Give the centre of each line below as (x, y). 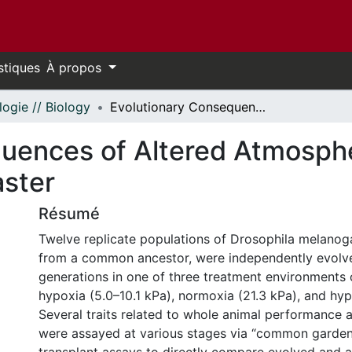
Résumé (69, 214)
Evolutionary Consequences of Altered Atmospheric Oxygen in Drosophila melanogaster (260, 107)
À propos (76, 68)
